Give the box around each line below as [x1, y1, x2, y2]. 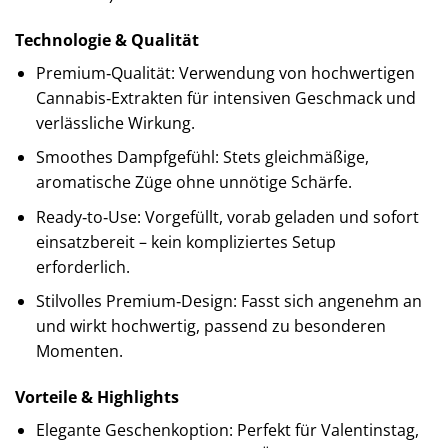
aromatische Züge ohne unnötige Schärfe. [35, 171, 352, 194]
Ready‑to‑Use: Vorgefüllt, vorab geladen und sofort [35, 205, 419, 228]
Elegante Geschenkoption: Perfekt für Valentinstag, [35, 419, 419, 442]
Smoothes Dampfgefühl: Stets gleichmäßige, [35, 146, 369, 169]
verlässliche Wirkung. [35, 111, 195, 134]
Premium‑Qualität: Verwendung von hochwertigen [35, 61, 415, 84]
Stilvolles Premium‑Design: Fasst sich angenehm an [35, 290, 422, 313]
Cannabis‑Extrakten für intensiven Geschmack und [35, 86, 416, 109]
